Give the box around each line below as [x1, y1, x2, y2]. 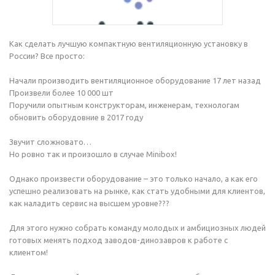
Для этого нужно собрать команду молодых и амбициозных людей [9, 223, 266, 232]
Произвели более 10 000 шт [9, 88, 114, 97]
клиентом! [9, 248, 48, 257]
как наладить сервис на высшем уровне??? [9, 199, 169, 207]
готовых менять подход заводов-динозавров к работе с [9, 236, 228, 244]
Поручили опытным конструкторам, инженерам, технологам [9, 101, 239, 109]
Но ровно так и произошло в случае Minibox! [9, 150, 177, 158]
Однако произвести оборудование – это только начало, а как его [9, 174, 258, 183]
